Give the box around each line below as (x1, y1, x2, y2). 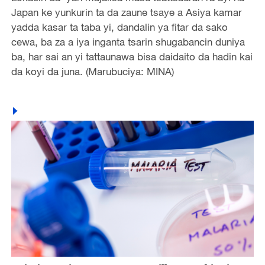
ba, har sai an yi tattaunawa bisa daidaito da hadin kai (11, 50, 253, 63)
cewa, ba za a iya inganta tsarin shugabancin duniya (11, 35, 245, 48)
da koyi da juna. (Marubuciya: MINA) (11, 64, 174, 77)
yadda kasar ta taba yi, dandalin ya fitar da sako (11, 20, 228, 33)
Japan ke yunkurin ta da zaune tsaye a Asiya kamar (11, 5, 242, 18)
